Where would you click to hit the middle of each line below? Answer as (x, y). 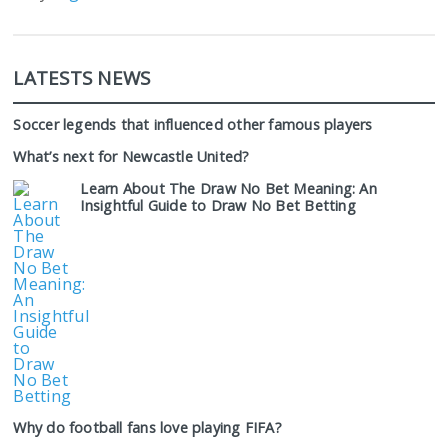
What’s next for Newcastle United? (131, 156)
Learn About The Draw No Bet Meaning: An (228, 188)
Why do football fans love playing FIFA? (147, 427)
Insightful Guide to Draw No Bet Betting (218, 205)
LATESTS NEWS (82, 77)
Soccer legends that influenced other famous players (193, 124)
